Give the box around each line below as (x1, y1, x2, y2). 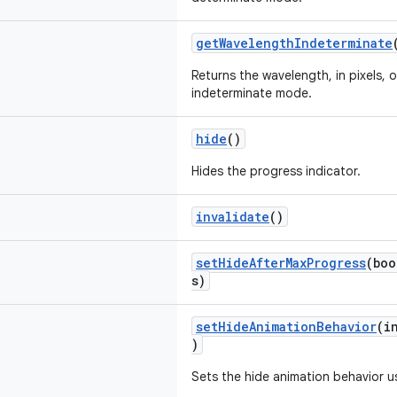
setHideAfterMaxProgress (196, 254, 366, 271)
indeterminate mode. (191, 85, 312, 101)
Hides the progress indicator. (191, 163, 361, 179)
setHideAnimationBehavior (196, 318, 377, 335)
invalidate (196, 208, 269, 225)
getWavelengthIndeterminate (196, 35, 393, 51)
